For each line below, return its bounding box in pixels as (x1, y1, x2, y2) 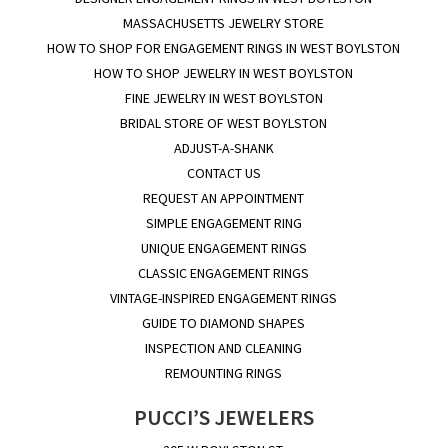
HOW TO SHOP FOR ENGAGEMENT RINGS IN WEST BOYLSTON (47, 38, 401, 57)
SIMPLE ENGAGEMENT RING (145, 213, 302, 232)
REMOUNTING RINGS (165, 363, 283, 382)
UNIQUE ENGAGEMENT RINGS (140, 238, 307, 257)
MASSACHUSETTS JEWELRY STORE (123, 13, 325, 32)
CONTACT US (186, 163, 261, 182)
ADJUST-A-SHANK (173, 138, 274, 157)
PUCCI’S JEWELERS (133, 402, 314, 431)
